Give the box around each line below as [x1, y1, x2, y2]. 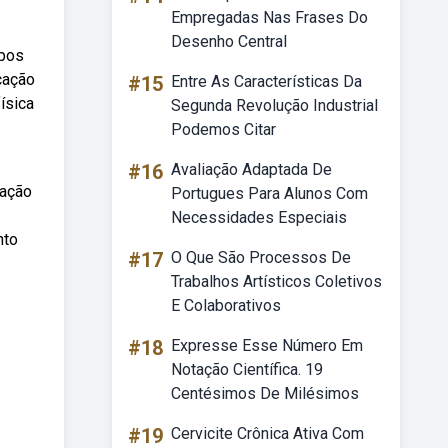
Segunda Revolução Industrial [171, 96, 378, 115]
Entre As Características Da [171, 72, 362, 91]
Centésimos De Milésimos [171, 384, 359, 403]
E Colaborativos [171, 296, 281, 315]
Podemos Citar [171, 120, 276, 139]
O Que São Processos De [171, 248, 351, 267]
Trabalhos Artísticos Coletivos [171, 272, 382, 291]
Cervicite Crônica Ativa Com [171, 424, 364, 443]
